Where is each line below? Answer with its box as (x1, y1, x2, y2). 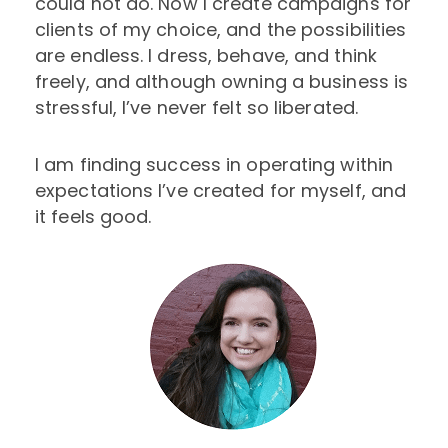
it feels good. (35, 204, 152, 230)
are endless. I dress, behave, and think (35, 42, 377, 68)
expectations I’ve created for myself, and (35, 178, 407, 204)
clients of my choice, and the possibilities (35, 16, 407, 42)
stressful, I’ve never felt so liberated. (35, 94, 359, 120)
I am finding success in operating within (35, 152, 394, 178)
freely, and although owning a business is (35, 68, 409, 94)
